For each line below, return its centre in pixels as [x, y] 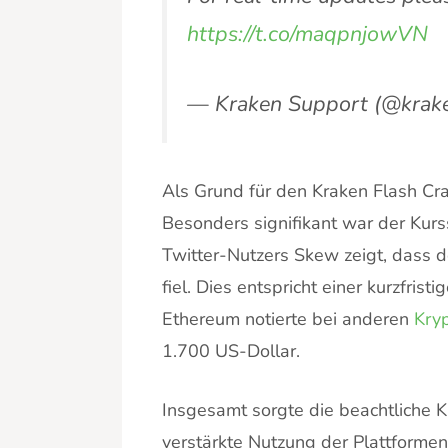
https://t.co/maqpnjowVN [307, 33]
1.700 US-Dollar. [231, 351]
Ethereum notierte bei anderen [288, 319]
